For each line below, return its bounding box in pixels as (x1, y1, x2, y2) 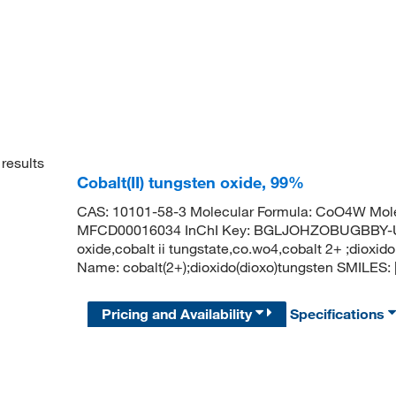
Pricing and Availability (102, 304, 256, 323)
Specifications (290, 304, 389, 323)
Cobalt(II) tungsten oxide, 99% (76, 172, 304, 193)
